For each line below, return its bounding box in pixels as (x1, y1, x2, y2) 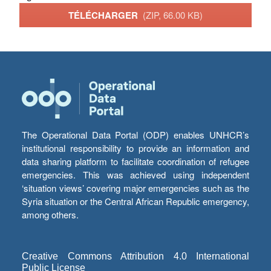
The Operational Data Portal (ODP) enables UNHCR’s (22, 128, 249, 142)
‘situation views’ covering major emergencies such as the (22, 181, 249, 195)
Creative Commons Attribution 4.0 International (22, 251, 249, 262)
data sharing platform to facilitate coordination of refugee (22, 155, 249, 168)
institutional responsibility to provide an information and (22, 142, 249, 155)
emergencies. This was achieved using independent (22, 168, 249, 181)
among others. (22, 208, 79, 221)
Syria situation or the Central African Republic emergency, (22, 195, 249, 208)
